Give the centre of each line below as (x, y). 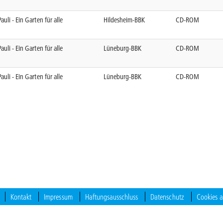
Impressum (58, 196)
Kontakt (21, 196)
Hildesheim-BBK (124, 20)
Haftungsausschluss (111, 196)
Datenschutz (167, 196)
